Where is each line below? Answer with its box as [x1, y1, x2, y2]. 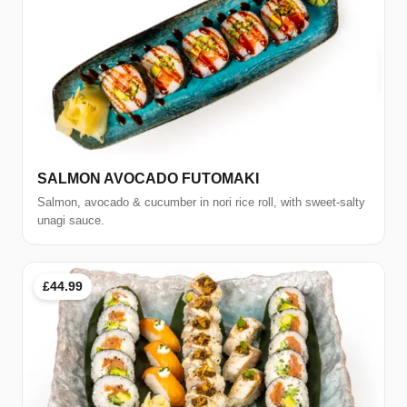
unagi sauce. [37, 213, 104, 227]
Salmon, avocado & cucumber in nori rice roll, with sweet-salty [37, 194, 365, 209]
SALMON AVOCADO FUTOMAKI [37, 170, 259, 186]
